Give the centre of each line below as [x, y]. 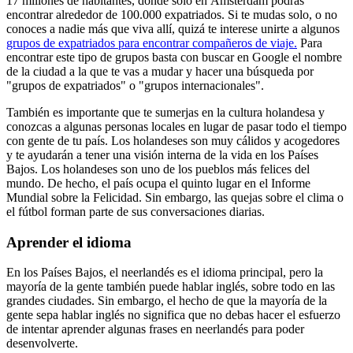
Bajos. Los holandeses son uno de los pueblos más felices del [158, 169]
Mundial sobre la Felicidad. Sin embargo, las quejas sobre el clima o [175, 197]
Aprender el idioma [69, 242]
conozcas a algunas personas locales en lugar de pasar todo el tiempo [176, 126]
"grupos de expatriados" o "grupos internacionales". [135, 85]
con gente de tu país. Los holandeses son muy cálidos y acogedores [173, 140]
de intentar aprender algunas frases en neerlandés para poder [155, 329]
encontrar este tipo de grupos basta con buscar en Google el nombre [174, 57]
